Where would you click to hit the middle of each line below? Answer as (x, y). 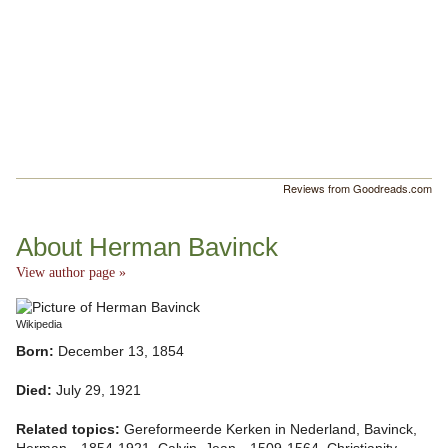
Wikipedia (39, 324)
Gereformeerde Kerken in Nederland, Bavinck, (270, 430)
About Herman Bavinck (147, 247)
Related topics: (70, 430)
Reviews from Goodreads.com (357, 188)
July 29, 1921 (98, 391)
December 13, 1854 (121, 352)
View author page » (71, 273)
